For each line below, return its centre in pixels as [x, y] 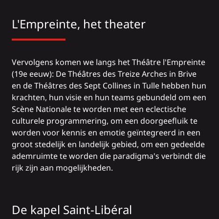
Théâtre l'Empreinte [169, 62]
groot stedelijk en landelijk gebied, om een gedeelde [108, 144]
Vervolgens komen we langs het [72, 62]
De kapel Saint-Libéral [72, 209]
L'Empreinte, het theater [79, 24]
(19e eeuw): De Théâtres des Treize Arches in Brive [104, 74]
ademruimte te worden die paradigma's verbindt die [109, 156]
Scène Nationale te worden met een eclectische [99, 109]
